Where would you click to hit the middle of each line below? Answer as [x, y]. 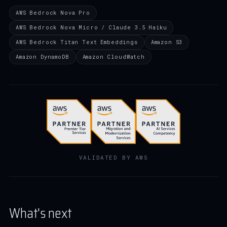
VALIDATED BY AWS [113, 157]
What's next [41, 213]
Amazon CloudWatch [113, 57]
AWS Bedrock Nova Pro [53, 13]
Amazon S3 [167, 42]
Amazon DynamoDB [43, 57]
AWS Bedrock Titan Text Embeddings [77, 42]
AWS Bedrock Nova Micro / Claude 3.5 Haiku [91, 27]
